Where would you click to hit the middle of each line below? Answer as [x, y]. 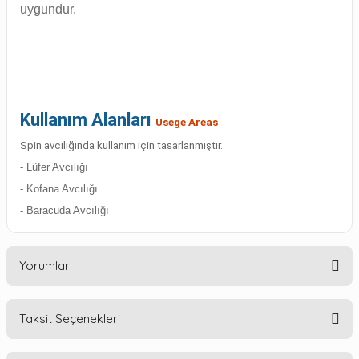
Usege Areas [187, 123]
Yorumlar [44, 266]
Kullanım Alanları [86, 120]
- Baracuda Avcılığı [65, 211]
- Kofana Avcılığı [59, 189]
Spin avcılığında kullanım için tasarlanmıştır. [121, 146]
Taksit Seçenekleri [70, 319]
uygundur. [48, 10]
